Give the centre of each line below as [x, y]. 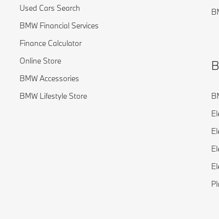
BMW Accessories [49, 78]
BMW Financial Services [59, 26]
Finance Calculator [51, 43]
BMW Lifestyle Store [53, 96]
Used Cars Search [50, 8]
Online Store [40, 61]
